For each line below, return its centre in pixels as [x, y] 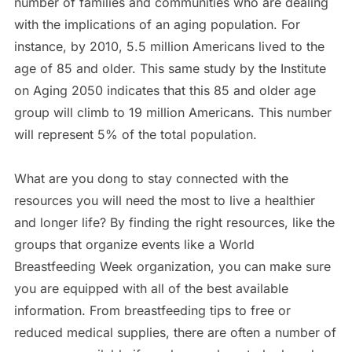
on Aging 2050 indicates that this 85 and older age [165, 90]
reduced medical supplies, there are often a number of [175, 332]
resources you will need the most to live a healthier [164, 200]
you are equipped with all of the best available [151, 288]
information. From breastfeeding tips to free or [152, 310]
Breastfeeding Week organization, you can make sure [172, 266]
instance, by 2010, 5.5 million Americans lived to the [169, 46]
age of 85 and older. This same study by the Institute [170, 68]
